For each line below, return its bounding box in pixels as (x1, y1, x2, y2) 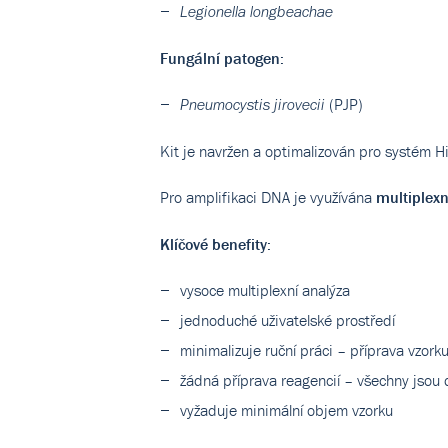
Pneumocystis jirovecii (180, 95, 325, 114)
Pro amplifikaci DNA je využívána (160, 187, 376, 207)
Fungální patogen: (160, 48, 284, 68)
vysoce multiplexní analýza (180, 280, 350, 300)
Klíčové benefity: (160, 234, 271, 254)
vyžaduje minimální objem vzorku (180, 400, 393, 420)
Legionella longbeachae (180, 2, 333, 21)
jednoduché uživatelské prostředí (180, 310, 395, 330)
